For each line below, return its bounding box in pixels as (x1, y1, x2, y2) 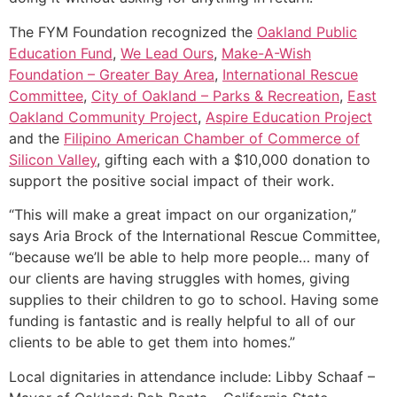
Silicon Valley (9, 150, 97, 168)
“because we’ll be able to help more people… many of (9, 248, 370, 267)
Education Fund (9, 43, 113, 62)
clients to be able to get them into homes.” (9, 333, 295, 352)
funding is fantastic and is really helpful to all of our (9, 312, 355, 331)
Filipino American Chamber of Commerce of (64, 128, 360, 147)
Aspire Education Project (206, 107, 372, 126)
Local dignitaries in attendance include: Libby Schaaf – (9, 367, 375, 385)
